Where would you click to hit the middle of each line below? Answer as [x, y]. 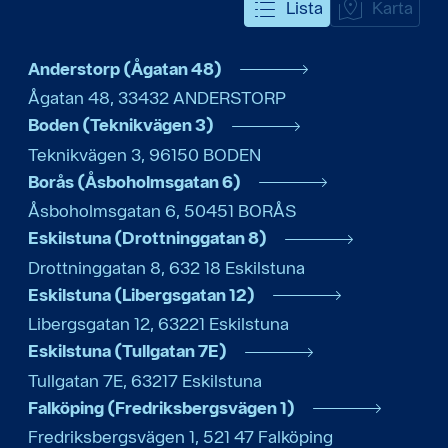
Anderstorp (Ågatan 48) [125, 68]
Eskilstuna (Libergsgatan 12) [141, 294]
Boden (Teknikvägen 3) [121, 125]
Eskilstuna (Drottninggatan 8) [147, 238]
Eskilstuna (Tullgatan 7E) [127, 351]
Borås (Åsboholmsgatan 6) [134, 181]
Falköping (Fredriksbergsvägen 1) [161, 407]
